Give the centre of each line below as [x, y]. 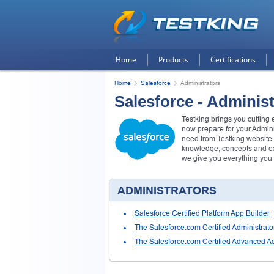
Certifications [233, 60]
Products [173, 60]
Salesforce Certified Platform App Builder [202, 213]
